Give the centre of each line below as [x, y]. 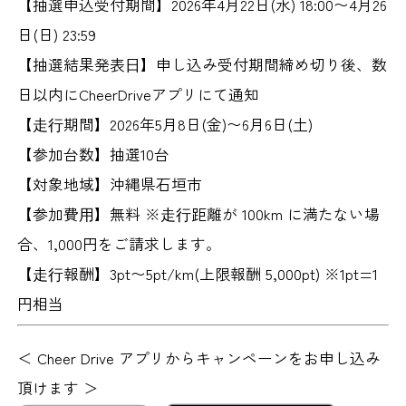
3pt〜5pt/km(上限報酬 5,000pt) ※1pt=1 [244, 273]
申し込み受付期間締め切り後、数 [272, 64]
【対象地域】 [64, 184]
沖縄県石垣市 [156, 184]
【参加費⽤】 [64, 213]
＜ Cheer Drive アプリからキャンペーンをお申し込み [199, 358]
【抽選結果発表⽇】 [87, 64]
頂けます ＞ [58, 387]
